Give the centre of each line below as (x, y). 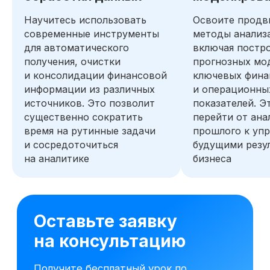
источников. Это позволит (89, 103)
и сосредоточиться (71, 145)
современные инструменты (92, 34)
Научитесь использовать (85, 20)
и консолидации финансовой (96, 75)
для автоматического (77, 48)
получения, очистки (72, 61)
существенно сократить (83, 117)
